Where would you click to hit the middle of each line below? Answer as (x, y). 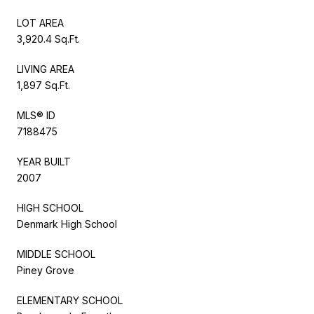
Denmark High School (67, 224)
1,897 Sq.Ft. (43, 85)
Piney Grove (46, 270)
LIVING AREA (46, 69)
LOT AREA (40, 22)
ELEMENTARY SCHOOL (70, 300)
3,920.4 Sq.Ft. (48, 39)
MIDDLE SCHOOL (56, 254)
